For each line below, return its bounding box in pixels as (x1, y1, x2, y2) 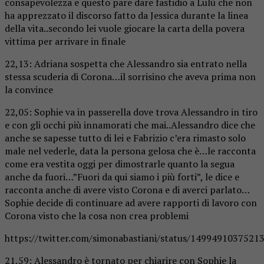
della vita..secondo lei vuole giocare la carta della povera (5, 21, 245, 35)
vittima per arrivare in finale (5, 34, 126, 48)
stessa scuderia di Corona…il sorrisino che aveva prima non (5, 70, 256, 83)
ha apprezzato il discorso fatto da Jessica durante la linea (5, 8, 248, 22)
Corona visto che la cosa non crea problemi (5, 209, 189, 222)
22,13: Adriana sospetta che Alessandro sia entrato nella (5, 57, 247, 70)
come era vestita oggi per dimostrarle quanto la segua (5, 157, 235, 170)
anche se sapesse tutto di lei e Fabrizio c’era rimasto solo (5, 131, 246, 144)
